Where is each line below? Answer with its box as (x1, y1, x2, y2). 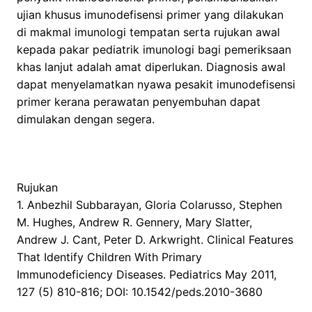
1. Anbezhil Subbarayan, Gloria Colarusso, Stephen (17, 198, 282, 212)
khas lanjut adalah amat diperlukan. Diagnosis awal (17, 60, 286, 75)
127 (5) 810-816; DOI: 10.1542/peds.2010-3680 (17, 285, 263, 299)
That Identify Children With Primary (17, 250, 202, 265)
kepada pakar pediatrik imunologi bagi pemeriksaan (17, 42, 291, 57)
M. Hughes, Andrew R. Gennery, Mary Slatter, (17, 215, 252, 230)
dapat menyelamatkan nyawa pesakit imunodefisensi (17, 77, 295, 92)
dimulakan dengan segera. (17, 112, 155, 127)
